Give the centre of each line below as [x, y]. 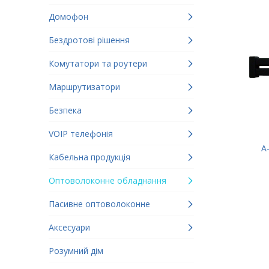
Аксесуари [69, 227]
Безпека [65, 110]
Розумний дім [76, 251]
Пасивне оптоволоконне [99, 204]
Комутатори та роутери [98, 63]
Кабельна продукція [89, 157]
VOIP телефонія [81, 134]
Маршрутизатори [84, 87]
